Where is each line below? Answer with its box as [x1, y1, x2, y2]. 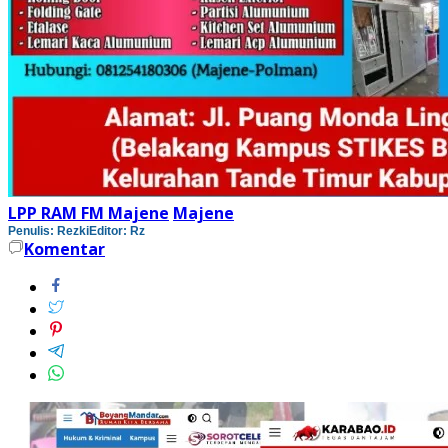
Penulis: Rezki [8, 223, 89, 238]
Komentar [24, 237, 105, 260]
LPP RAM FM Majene [8, 201, 169, 224]
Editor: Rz [89, 223, 145, 238]
